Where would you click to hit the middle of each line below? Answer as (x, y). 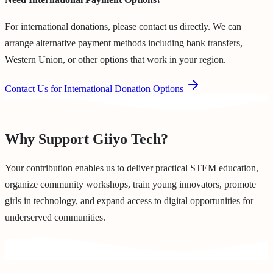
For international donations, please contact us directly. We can (123, 27)
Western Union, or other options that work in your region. (115, 60)
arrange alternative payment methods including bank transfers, (124, 43)
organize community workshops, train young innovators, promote (130, 185)
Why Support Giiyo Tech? (87, 139)
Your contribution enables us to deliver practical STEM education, (132, 168)
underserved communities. (55, 218)
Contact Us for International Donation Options (95, 89)
